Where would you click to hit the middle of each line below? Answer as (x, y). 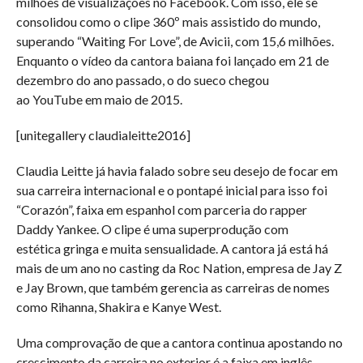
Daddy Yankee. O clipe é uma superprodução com (152, 228)
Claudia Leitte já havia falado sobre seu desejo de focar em (177, 170)
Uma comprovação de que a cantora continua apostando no (179, 342)
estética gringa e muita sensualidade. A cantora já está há (172, 248)
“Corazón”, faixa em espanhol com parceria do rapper (161, 209)
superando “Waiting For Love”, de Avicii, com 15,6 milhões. (175, 41)
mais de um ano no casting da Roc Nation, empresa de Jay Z (179, 267)
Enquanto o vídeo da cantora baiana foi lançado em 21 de (172, 60)
